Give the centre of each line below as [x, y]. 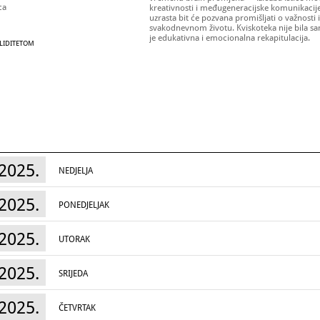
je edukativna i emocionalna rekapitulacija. [230, 38]
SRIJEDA [73, 274]
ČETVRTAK [77, 308]
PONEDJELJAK [84, 205]
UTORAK [74, 239]
